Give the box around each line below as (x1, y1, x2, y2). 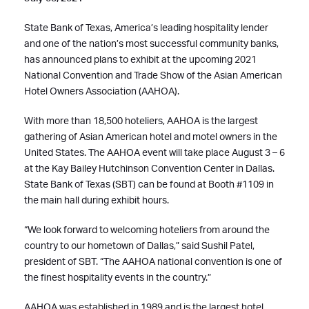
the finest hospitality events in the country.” (24, 273, 211, 283)
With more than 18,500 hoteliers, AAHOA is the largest (24, 117, 258, 126)
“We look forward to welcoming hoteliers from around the (24, 226, 270, 235)
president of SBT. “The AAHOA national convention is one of (24, 257, 282, 267)
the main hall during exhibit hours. (24, 196, 169, 206)
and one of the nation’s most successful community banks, (24, 39, 279, 49)
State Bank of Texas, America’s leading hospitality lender (24, 23, 268, 33)
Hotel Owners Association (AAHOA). (24, 87, 179, 97)
